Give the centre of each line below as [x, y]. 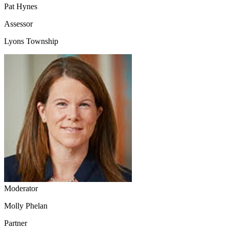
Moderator [21, 188]
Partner [16, 223]
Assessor [18, 24]
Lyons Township [31, 41]
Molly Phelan [26, 205]
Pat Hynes [21, 6]
